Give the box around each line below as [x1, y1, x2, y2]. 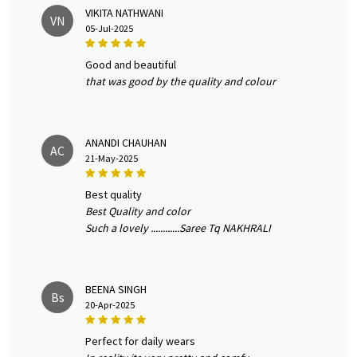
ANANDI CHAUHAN [85, 135, 167, 151]
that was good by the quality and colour [85, 74, 276, 89]
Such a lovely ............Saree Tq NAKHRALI [85, 221, 271, 236]
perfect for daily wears [92, 334, 195, 349]
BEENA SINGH [85, 282, 147, 297]
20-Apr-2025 [85, 299, 135, 312]
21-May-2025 [85, 152, 138, 165]
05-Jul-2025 [85, 22, 133, 35]
